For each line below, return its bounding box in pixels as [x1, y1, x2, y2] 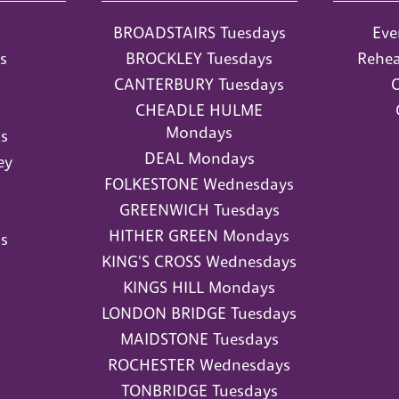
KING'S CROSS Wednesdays [102, 251, 297, 272]
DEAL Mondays [143, 148, 255, 168]
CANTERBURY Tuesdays [114, 74, 285, 94]
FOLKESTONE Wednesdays [104, 174, 295, 194]
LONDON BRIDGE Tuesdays [102, 303, 297, 323]
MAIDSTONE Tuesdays [119, 329, 279, 349]
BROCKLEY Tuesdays [126, 48, 273, 69]
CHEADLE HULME [135, 100, 264, 120]
